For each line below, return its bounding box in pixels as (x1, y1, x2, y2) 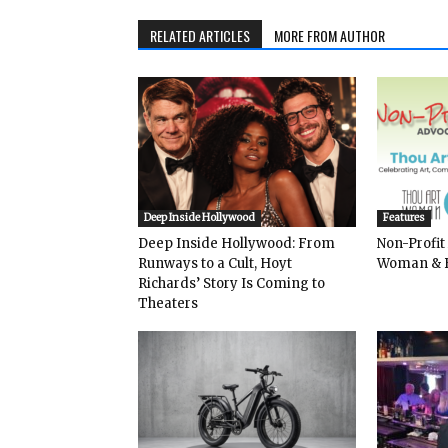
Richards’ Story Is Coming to (138, 274, 325, 292)
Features (383, 210, 425, 224)
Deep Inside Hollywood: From (138, 234, 335, 252)
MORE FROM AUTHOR (274, 24, 385, 46)
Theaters (138, 294, 198, 312)
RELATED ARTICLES (150, 24, 250, 46)
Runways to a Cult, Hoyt (138, 254, 292, 272)
